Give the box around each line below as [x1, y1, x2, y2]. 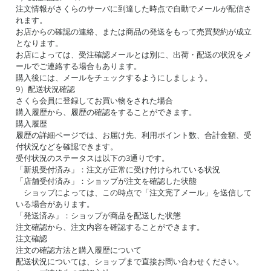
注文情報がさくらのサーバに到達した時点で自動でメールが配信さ [16, 3, 252, 14]
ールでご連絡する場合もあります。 [16, 60, 142, 71]
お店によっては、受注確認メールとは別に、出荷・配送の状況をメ [16, 49, 252, 60]
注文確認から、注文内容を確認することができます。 [16, 221, 204, 232]
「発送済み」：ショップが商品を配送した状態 [16, 210, 181, 221]
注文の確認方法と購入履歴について [16, 244, 142, 255]
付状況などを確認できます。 [16, 141, 118, 152]
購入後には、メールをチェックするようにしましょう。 [16, 72, 212, 83]
